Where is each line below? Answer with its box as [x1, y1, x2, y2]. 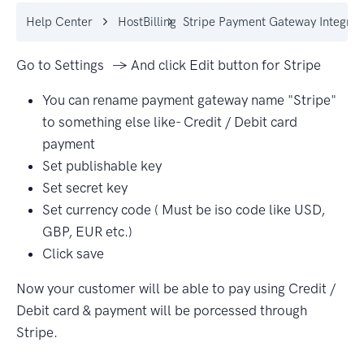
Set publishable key [42, 158, 162, 174]
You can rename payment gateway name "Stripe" [42, 92, 336, 108]
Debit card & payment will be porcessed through [16, 302, 307, 318]
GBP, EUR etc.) [42, 223, 132, 240]
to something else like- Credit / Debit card [42, 114, 297, 130]
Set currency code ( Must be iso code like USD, [42, 201, 325, 218]
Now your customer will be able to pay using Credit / [16, 280, 336, 297]
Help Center [26, 15, 93, 29]
